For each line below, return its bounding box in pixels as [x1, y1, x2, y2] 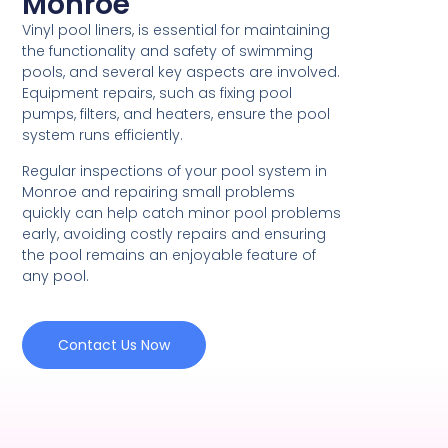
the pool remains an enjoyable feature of [22, 244, 317, 265]
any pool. [22, 265, 90, 286]
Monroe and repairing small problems [22, 181, 296, 202]
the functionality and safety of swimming [22, 41, 314, 62]
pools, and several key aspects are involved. [22, 62, 341, 83]
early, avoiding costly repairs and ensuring [22, 223, 327, 244]
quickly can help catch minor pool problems [22, 202, 342, 223]
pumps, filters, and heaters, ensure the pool [22, 104, 331, 125]
